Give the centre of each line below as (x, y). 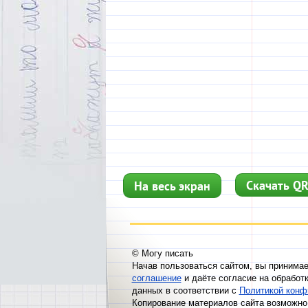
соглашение (156, 278)
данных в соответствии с (185, 290)
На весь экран (172, 186)
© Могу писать (162, 253)
